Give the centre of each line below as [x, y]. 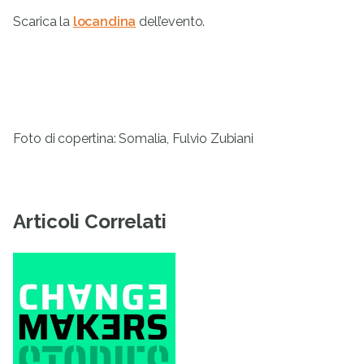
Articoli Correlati [90, 222]
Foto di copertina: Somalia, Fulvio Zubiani [133, 139]
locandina [104, 22]
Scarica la [43, 22]
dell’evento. [171, 22]
